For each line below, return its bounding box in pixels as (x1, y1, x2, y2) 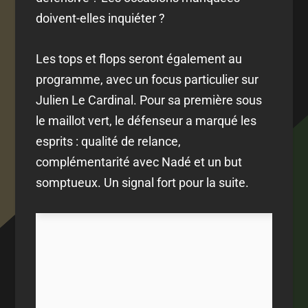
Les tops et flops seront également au (36, 51, 243, 66)
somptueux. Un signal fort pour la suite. (36, 175, 250, 190)
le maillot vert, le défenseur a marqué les (36, 113, 257, 128)
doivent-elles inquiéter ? (36, 11, 166, 26)
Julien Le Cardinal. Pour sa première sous (36, 92, 263, 107)
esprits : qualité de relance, (36, 133, 181, 148)
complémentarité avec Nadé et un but (36, 154, 243, 169)
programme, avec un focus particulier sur (36, 71, 259, 87)
